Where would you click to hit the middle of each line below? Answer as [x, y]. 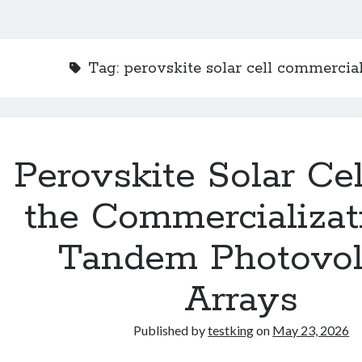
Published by [171, 330]
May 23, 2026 [311, 330]
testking [231, 330]
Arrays [242, 300]
